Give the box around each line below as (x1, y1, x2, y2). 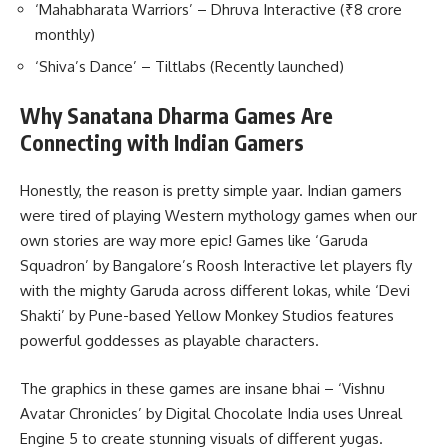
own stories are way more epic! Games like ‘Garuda (20, 231, 368, 251)
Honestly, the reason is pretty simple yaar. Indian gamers (20, 181, 402, 201)
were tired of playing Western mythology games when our (20, 206, 417, 226)
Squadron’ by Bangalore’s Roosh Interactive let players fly (20, 256, 412, 276)
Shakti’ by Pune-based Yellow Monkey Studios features (20, 306, 394, 326)
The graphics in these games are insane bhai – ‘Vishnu (20, 378, 385, 398)
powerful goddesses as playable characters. (20, 331, 319, 351)
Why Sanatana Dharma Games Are (20, 101, 333, 129)
